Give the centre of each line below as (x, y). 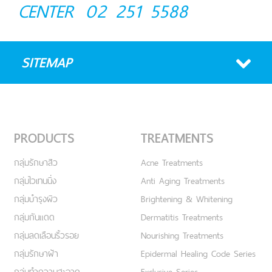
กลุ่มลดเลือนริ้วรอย (46, 236)
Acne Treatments (172, 163)
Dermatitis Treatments (182, 217)
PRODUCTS (44, 138)
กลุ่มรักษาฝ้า (36, 254)
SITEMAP (47, 63)
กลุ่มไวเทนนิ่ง (35, 181)
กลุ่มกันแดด (34, 217)
